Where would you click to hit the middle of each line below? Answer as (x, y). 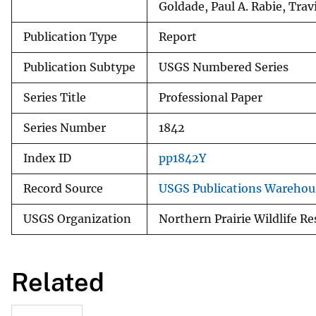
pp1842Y (182, 158)
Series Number (65, 128)
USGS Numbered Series (224, 67)
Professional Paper (211, 97)
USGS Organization (77, 219)
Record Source (63, 188)
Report (178, 37)
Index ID (47, 158)
